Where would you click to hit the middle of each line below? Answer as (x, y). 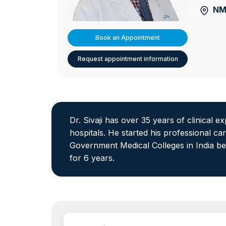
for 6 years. (92, 158)
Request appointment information (128, 59)
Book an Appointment (128, 38)
